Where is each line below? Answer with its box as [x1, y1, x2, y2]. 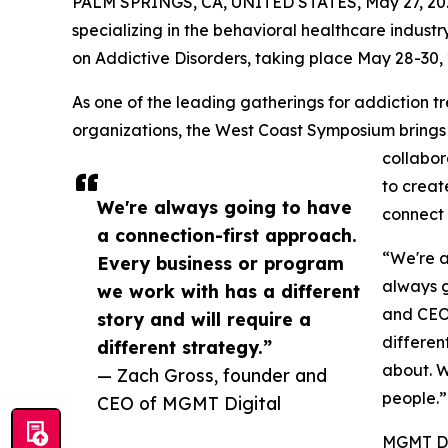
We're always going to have [97, 196, 352, 219]
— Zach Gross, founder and [97, 364, 327, 387]
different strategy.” [97, 336, 272, 359]
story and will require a [97, 308, 311, 331]
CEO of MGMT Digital [97, 392, 281, 415]
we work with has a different [97, 280, 360, 303]
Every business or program [97, 252, 344, 275]
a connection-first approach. [97, 224, 357, 247]
